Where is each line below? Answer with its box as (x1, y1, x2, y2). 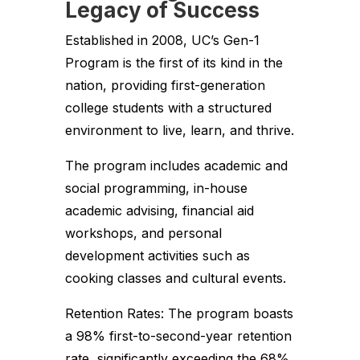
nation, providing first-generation (64, 76, 265, 93)
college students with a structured (64, 99, 272, 116)
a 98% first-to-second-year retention (64, 327, 292, 344)
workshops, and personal (64, 224, 222, 241)
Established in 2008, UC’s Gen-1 (64, 31, 260, 48)
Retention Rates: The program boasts (64, 305, 293, 321)
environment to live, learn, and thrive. (64, 121, 294, 138)
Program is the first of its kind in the (64, 54, 283, 71)
